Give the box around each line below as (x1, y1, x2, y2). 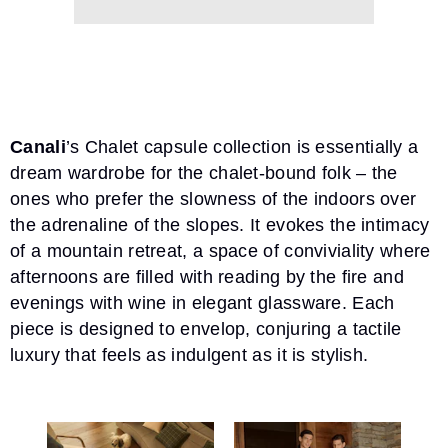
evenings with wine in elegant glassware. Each (10, 292, 395, 313)
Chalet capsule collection (84, 136, 292, 157)
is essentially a (291, 136, 419, 157)
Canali (10, 136, 66, 157)
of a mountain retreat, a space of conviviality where (10, 240, 431, 261)
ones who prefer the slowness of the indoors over (10, 188, 417, 209)
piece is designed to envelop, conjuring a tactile (10, 318, 402, 339)
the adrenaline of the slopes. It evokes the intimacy (10, 214, 430, 235)
